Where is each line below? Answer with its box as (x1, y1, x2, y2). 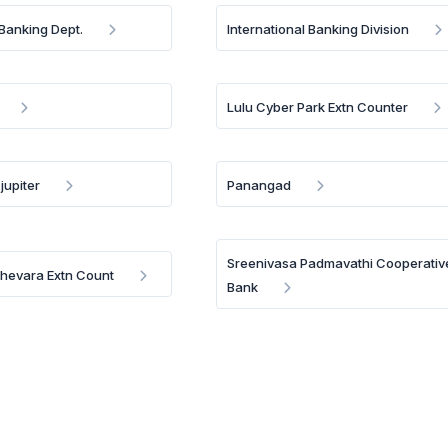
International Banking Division (227, 21, 410, 37)
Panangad (227, 177, 292, 193)
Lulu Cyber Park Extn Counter (227, 99, 409, 115)
